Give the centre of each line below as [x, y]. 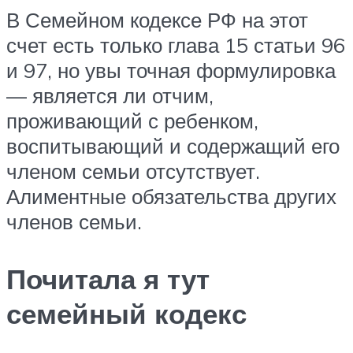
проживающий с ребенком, [132, 120]
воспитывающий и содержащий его [173, 145]
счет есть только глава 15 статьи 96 [176, 45]
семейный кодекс [126, 313]
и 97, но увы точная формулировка [171, 70]
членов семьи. [74, 221]
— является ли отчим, [110, 95]
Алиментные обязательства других [171, 196]
